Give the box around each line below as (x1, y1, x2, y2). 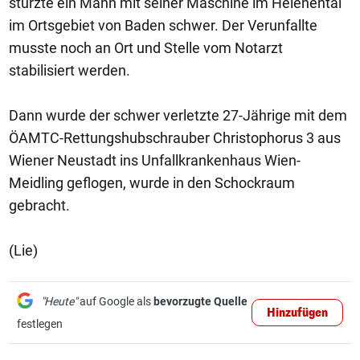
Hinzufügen (267, 305, 328, 321)
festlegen (17, 317, 63, 330)
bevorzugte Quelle (153, 295, 247, 308)
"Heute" (41, 295, 77, 308)
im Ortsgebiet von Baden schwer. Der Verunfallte (9, 17, 317, 34)
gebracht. (9, 197, 70, 214)
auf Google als (77, 295, 153, 308)
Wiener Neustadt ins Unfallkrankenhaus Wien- (9, 152, 301, 169)
